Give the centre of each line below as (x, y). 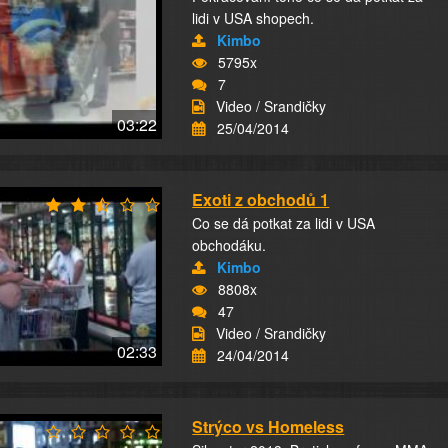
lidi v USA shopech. (253, 18)
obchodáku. (229, 245)
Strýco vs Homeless (268, 426)
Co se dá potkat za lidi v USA (284, 223)
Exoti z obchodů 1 (261, 199)
